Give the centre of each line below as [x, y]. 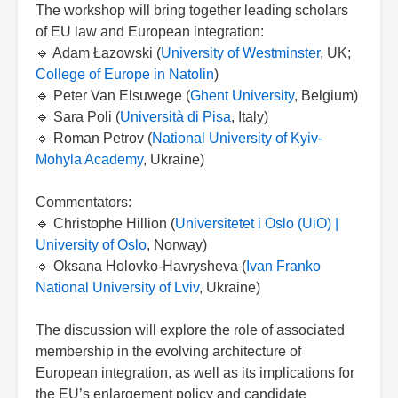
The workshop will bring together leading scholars [192, 10]
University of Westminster [240, 52]
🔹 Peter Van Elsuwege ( [113, 95]
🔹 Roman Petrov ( [94, 138]
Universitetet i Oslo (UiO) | [257, 223]
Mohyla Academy [89, 159]
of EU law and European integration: [150, 31]
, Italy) [250, 116]
